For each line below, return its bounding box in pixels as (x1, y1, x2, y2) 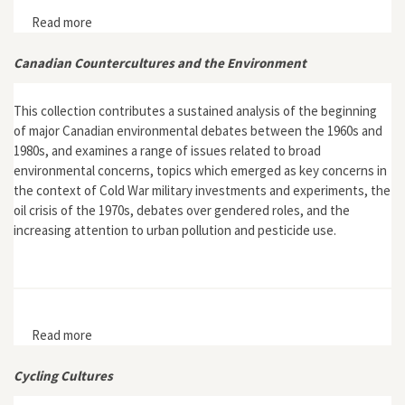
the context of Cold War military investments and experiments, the (14, 182, 391, 199)
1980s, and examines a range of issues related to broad (14, 142, 321, 159)
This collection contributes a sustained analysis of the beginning (14, 102, 377, 119)
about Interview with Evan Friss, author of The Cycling (92, 13, 399, 31)
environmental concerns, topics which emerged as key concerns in (14, 162, 387, 179)
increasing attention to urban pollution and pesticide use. (14, 221, 336, 239)
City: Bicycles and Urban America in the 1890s (92, 33, 344, 51)
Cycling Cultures (14, 366, 113, 384)
